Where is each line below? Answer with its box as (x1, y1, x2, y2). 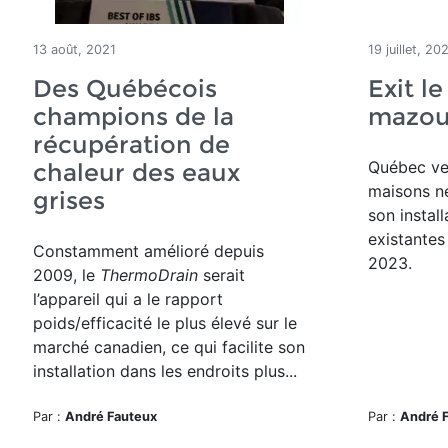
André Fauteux (65, 409, 157, 424)
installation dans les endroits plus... (33, 361, 297, 381)
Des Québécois (33, 74, 217, 103)
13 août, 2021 (33, 42, 116, 57)
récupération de (33, 130, 230, 159)
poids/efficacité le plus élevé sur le (33, 313, 297, 333)
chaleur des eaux (33, 158, 240, 187)
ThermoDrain (100, 265, 198, 285)
